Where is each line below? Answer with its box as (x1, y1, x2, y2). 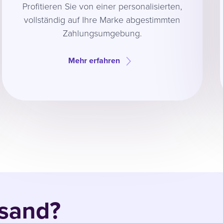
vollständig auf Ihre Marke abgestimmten (24, 13, 180, 25)
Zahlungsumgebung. (62, 26, 142, 39)
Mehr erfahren (68, 54, 120, 66)
